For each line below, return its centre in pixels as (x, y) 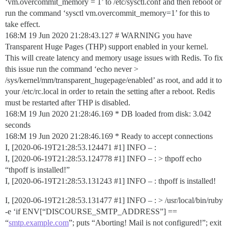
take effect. (23, 24)
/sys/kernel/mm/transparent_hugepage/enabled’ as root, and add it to (113, 80)
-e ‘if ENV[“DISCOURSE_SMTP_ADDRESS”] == (91, 211)
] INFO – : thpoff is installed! (169, 181)
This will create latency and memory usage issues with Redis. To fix (114, 58)
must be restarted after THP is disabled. (68, 103)
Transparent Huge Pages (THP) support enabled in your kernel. (107, 47)
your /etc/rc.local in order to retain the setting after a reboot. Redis (110, 91)
